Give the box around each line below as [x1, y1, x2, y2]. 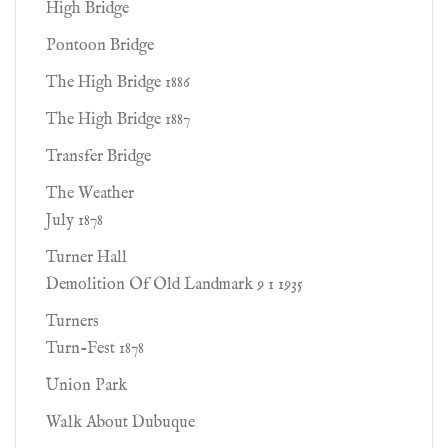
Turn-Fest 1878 [46, 339, 144, 359]
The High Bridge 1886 [46, 73, 190, 93]
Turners [46, 312, 99, 332]
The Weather [46, 184, 134, 204]
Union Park [46, 376, 127, 396]
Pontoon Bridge [46, 36, 154, 56]
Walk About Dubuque [46, 413, 195, 433]
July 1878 [46, 211, 103, 231]
